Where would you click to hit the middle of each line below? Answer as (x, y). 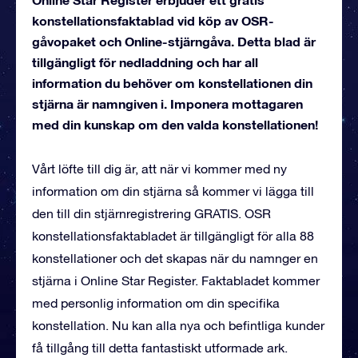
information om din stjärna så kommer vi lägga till (173, 191)
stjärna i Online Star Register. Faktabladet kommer (176, 280)
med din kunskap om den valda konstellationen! (175, 124)
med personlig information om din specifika (156, 302)
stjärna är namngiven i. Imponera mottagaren (167, 103)
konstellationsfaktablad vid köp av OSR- (153, 20)
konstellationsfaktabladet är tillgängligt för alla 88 (173, 235)
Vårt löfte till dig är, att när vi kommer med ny (159, 168)
